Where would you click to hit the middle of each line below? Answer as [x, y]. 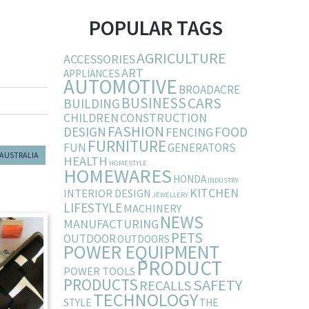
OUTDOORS [143, 239]
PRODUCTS [100, 285]
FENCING [189, 132]
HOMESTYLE [128, 163]
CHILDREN [91, 118]
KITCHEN [214, 193]
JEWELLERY [170, 195]
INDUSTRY [223, 181]
